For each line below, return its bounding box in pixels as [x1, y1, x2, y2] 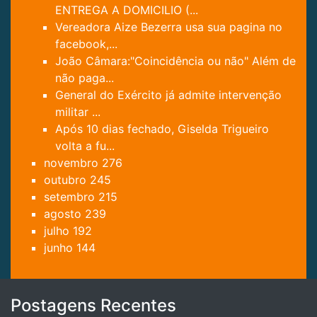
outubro [44, 172, 90, 187]
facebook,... [55, 36, 117, 51]
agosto [44, 206, 85, 221]
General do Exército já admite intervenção [55, 87, 282, 102]
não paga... [55, 70, 114, 85]
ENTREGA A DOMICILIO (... [55, 2, 198, 17]
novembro [44, 155, 102, 170]
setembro [44, 189, 98, 204]
